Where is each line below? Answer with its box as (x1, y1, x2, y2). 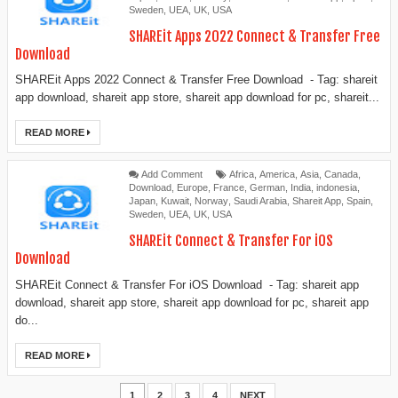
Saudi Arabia (234, 195, 287, 207)
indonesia (316, 182, 357, 194)
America (259, 169, 295, 180)
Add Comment (141, 169, 203, 180)
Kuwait (161, 195, 189, 207)
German (250, 182, 285, 194)
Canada (324, 169, 358, 180)
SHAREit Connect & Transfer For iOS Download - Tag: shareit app (15, 277, 359, 291)
